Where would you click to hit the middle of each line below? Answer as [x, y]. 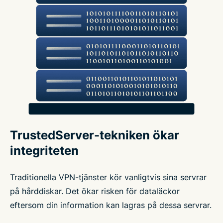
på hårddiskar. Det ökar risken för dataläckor [95, 191]
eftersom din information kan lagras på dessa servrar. [111, 205]
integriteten [44, 151]
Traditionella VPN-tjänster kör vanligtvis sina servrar [108, 177]
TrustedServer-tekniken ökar [95, 135]
